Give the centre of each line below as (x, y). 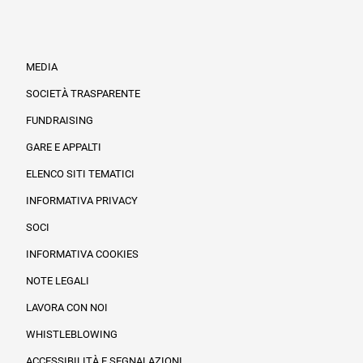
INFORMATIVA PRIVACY (82, 201)
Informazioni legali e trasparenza (141, 135)
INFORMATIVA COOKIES (83, 254)
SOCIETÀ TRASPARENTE (83, 94)
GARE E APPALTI (64, 147)
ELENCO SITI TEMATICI (81, 174)
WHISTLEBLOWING (72, 335)
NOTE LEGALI (58, 281)
